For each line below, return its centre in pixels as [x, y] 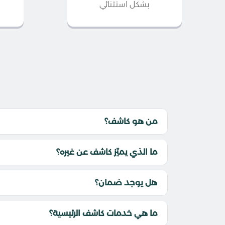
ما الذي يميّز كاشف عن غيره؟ [107, 152]
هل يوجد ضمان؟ [126, 183]
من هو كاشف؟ [131, 122]
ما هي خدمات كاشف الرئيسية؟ [103, 213]
